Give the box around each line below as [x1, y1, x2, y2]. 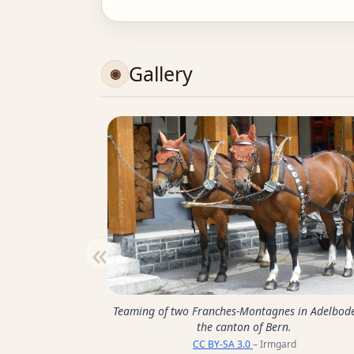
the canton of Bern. [197, 318, 292, 334]
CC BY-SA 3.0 [192, 337, 253, 351]
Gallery [129, 60, 194, 88]
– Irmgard [252, 337, 296, 351]
